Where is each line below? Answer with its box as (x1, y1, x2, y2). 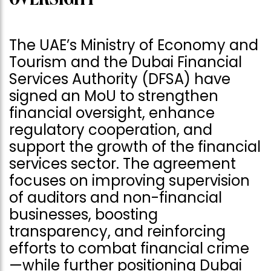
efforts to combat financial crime (9, 238, 249, 258)
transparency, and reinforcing (9, 221, 226, 241)
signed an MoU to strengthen (9, 86, 218, 106)
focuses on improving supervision (9, 171, 250, 191)
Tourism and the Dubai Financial (9, 52, 242, 72)
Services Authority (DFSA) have (9, 69, 230, 89)
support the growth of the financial (9, 137, 261, 157)
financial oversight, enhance (9, 103, 215, 123)
